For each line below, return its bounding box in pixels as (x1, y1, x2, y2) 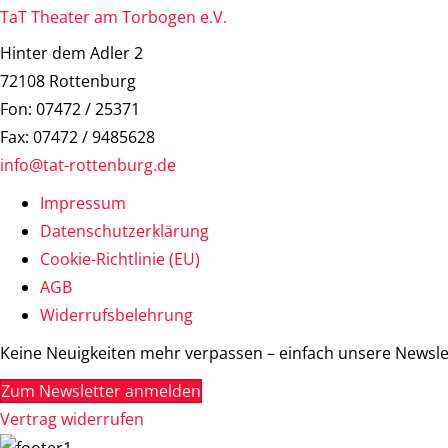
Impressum (40, 191, 126, 214)
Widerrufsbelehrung (40, 303, 193, 326)
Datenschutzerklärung (40, 219, 209, 242)
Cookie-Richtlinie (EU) (40, 247, 200, 270)
